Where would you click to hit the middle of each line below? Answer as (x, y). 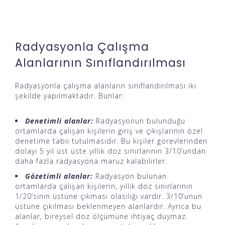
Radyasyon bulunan (130, 176)
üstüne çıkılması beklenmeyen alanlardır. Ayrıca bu (108, 206)
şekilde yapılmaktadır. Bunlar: (70, 95)
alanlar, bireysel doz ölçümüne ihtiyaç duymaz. (101, 216)
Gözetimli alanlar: (59, 176)
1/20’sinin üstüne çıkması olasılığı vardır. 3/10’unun (109, 196)
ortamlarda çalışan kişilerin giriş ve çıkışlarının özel (109, 131)
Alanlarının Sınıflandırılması (100, 63)
